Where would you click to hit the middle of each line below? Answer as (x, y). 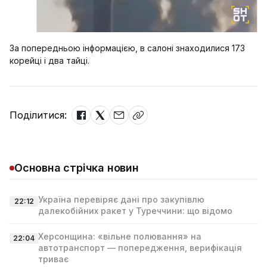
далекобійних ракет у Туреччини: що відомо (135, 211)
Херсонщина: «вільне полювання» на (120, 236)
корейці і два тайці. (49, 60)
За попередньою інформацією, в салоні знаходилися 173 (127, 48)
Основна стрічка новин (77, 168)
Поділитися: (38, 115)
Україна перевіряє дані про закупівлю (121, 199)
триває (53, 259)
